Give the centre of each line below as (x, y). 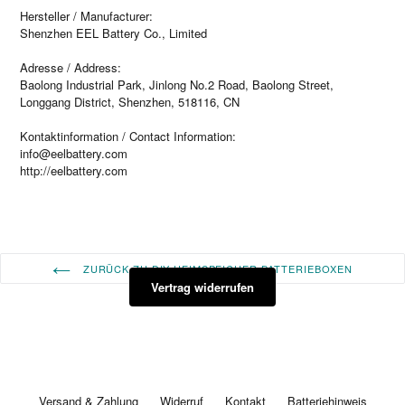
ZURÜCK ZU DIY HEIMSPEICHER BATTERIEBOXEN (216, 268)
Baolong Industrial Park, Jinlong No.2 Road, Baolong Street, (177, 84)
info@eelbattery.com (74, 153)
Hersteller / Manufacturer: (86, 15)
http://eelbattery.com (74, 170)
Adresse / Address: (71, 67)
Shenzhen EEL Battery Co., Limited (113, 33)
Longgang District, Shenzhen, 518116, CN (130, 101)
